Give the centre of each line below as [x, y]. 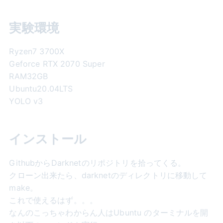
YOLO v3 [26, 101]
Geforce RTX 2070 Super [57, 64]
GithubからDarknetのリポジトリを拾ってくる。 [98, 163]
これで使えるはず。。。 [54, 200]
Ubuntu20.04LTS [41, 89]
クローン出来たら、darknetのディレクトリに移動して [108, 175]
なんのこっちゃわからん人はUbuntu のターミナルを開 [109, 212]
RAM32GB [29, 76]
